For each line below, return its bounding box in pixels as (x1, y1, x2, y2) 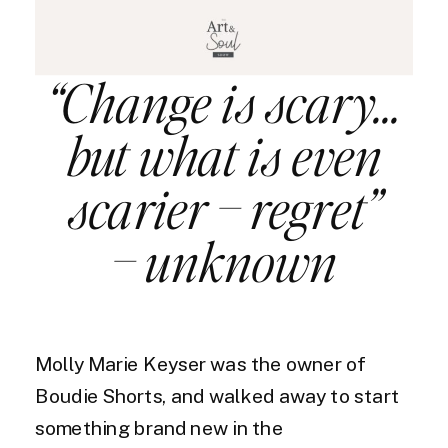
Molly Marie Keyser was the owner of (35, 352, 367, 375)
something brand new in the (35, 416, 283, 440)
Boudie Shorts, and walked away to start (35, 384, 399, 408)
